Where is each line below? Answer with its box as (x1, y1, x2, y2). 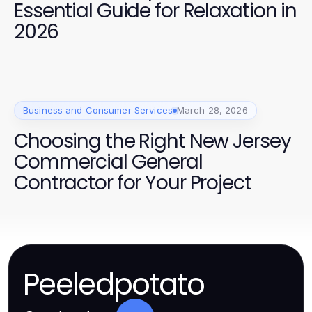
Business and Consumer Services (23, 104, 173, 116)
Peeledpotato (23, 264, 204, 306)
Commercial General (14, 148, 203, 176)
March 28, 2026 (176, 104, 248, 116)
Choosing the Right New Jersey (14, 127, 291, 155)
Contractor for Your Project (14, 169, 251, 197)
